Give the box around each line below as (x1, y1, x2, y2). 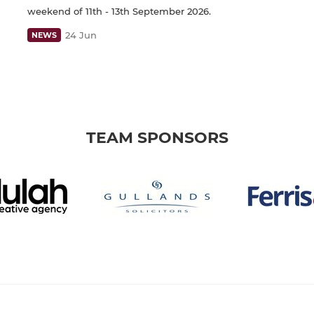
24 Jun (65, 29, 97, 41)
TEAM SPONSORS (86, 128, 228, 148)
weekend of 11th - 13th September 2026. (27, 6, 211, 18)
